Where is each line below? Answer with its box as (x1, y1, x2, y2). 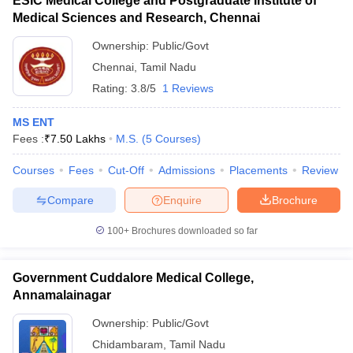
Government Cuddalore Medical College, (13, 271, 254, 284)
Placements (229, 164, 288, 176)
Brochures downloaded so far (129, 225, 258, 236)
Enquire (163, 193, 202, 206)
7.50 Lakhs (50, 132, 106, 145)
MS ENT (13, 116, 54, 128)
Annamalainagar (13, 288, 111, 302)
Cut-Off (108, 164, 144, 176)
